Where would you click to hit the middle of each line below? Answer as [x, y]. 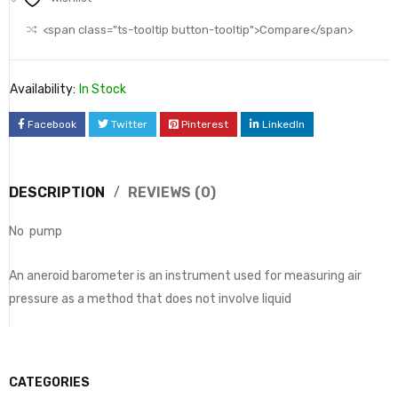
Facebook [52, 124]
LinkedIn [283, 124]
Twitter [129, 124]
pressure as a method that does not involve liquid [150, 299]
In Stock [103, 89]
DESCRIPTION [57, 192]
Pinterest [205, 124]
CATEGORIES [49, 382]
